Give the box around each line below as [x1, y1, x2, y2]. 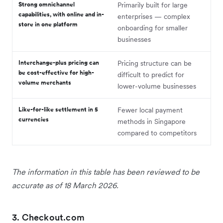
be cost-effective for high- [18, 69, 94, 77]
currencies [18, 115, 49, 123]
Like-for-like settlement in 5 [18, 106, 98, 113]
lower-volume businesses [117, 82, 196, 91]
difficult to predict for [117, 70, 184, 80]
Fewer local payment [117, 106, 183, 115]
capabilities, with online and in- [18, 10, 104, 18]
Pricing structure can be [117, 59, 192, 68]
